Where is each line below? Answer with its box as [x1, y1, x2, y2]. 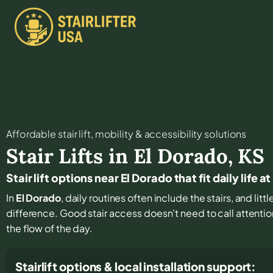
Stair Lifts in [6, 143, 133, 169]
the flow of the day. [6, 221, 93, 235]
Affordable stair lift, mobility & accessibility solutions [6, 127, 247, 140]
